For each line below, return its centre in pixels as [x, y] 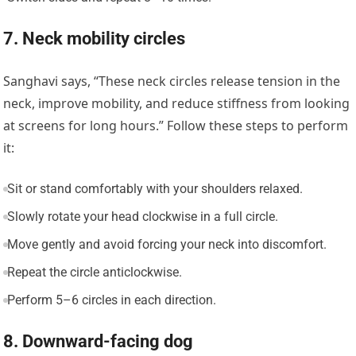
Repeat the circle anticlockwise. [94, 273]
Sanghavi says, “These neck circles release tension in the [172, 81]
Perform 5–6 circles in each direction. [111, 300]
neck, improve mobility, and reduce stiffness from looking [177, 104]
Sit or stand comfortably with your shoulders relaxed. [155, 189]
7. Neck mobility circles [95, 39]
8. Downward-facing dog [99, 342]
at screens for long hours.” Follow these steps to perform [176, 126]
